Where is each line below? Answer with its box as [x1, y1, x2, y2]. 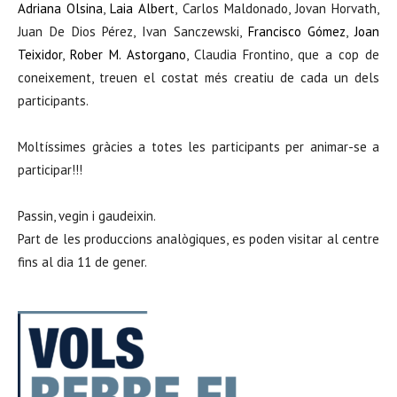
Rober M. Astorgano [70, 45, 186, 63]
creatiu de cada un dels [234, 68, 379, 86]
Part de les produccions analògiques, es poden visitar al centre [18, 230, 379, 247]
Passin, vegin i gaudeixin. [18, 206, 156, 224]
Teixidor [18, 45, 62, 63]
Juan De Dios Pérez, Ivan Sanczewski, [18, 22, 248, 40]
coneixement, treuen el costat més [18, 68, 234, 86]
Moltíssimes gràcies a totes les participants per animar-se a [18, 137, 379, 155]
